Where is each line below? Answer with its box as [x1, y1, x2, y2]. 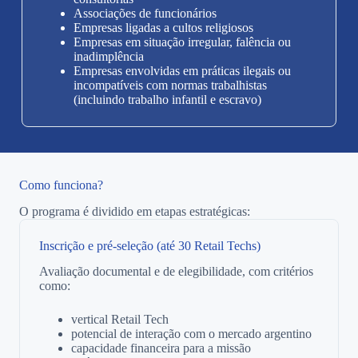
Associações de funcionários [73, 6, 217, 20]
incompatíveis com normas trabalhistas [73, 78, 267, 92]
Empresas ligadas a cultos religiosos [73, 20, 253, 34]
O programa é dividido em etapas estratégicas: [19, 204, 250, 218]
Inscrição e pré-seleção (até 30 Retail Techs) [39, 238, 261, 253]
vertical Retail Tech [71, 312, 169, 327]
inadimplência [73, 49, 144, 63]
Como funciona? [19, 177, 103, 192]
